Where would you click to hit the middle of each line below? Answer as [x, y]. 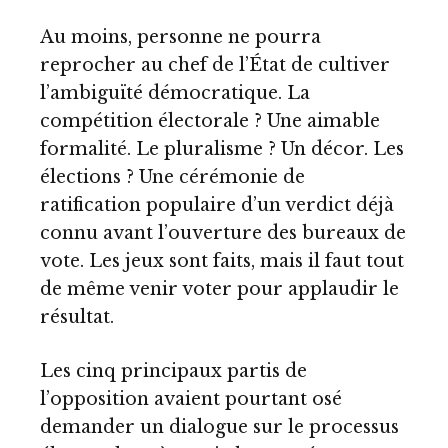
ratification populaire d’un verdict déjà [217, 205]
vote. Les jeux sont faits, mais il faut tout [222, 261]
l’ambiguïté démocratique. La [175, 93]
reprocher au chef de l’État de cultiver [215, 65]
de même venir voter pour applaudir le [219, 289]
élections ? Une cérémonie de [172, 177]
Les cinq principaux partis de [173, 370]
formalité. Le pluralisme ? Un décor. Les [222, 149]
